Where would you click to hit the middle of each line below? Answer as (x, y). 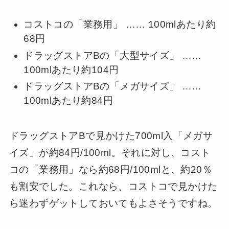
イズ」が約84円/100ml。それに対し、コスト (110, 152)
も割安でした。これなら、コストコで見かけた (113, 186)
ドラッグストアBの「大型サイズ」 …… (113, 55)
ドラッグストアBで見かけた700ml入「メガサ (111, 135)
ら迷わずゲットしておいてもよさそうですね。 (113, 203)
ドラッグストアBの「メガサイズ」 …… (113, 86)
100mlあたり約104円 (71, 70)
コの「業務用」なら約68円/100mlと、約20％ (110, 169)
